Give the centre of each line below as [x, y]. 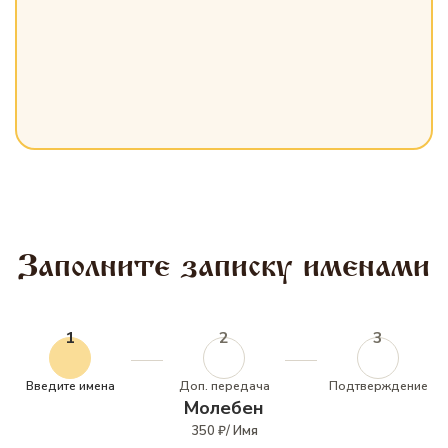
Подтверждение [378, 386]
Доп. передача [224, 386]
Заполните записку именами [224, 266]
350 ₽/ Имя [224, 431]
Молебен [224, 408]
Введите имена [70, 386]
